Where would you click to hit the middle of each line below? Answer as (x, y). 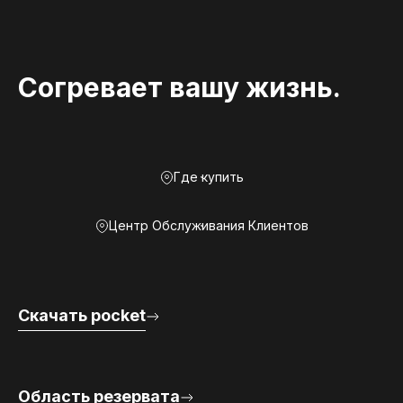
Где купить (208, 177)
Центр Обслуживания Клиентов (208, 225)
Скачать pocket (82, 315)
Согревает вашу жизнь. (179, 87)
